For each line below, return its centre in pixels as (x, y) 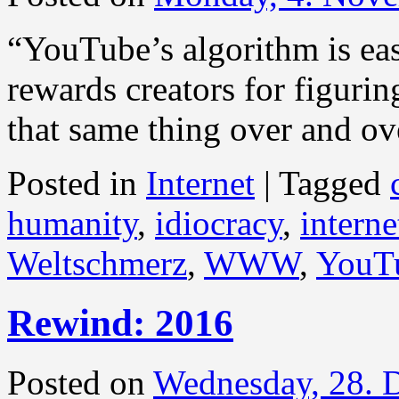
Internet (200, 183)
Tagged (330, 183)
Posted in (72, 183)
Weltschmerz (97, 264)
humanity (72, 224)
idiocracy (219, 224)
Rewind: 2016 (120, 323)
